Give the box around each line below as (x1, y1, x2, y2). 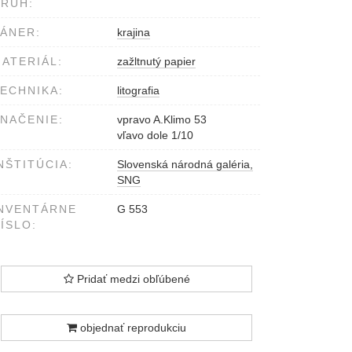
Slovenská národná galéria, (117, 158, 253, 171)
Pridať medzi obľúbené (73, 273, 190, 286)
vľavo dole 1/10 (117, 129, 193, 142)
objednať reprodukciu (77, 321, 186, 335)
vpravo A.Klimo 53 (117, 113, 207, 126)
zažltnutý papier (117, 55, 196, 68)
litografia (117, 84, 159, 97)
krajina (117, 26, 150, 39)
